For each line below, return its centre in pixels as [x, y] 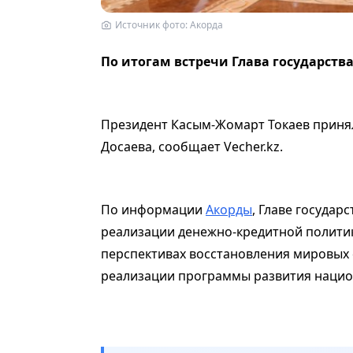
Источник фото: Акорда [169, 24]
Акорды [229, 209]
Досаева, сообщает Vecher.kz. [192, 146]
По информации [153, 209]
